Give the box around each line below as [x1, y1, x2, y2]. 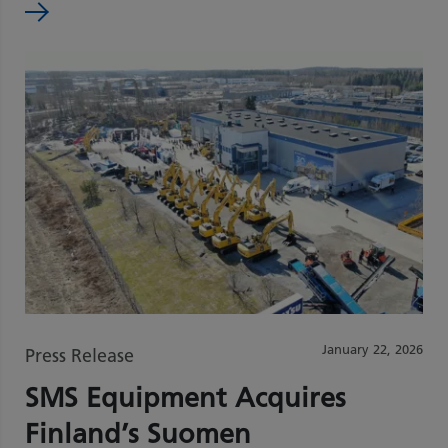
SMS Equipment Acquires [25, 380, 346, 414]
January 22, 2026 [322, 341, 423, 357]
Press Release [25, 344, 134, 367]
